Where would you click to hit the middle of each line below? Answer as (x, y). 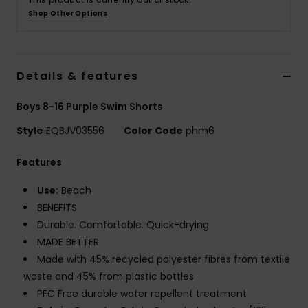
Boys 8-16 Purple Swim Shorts (90, 107)
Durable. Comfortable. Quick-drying (123, 225)
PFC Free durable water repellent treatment (142, 294)
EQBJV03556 (75, 131)
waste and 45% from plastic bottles (109, 277)
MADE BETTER (68, 242)
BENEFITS (57, 208)
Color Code (153, 131)
